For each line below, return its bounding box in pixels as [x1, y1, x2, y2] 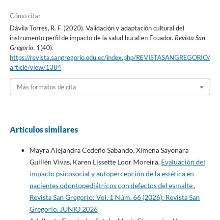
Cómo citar [9, 11, 41, 20]
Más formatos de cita [16, 83, 76, 91]
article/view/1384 [9, 63, 61, 71]
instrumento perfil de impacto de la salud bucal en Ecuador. [9, 33, 175, 42]
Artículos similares [9, 125, 78, 135]
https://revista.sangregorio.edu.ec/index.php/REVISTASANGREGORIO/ [9, 53, 210, 61]
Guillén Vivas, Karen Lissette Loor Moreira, [29, 158, 161, 166]
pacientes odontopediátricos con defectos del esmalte [29, 181, 194, 190]
